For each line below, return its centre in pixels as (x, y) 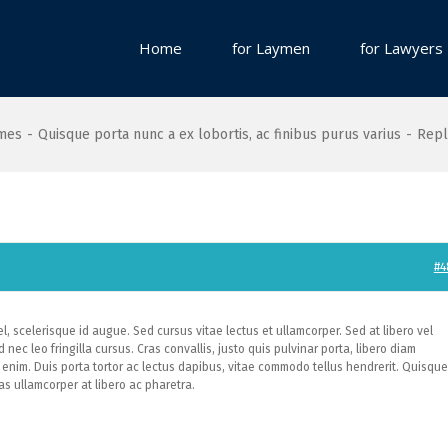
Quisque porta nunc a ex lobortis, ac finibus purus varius (219, 134)
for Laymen (271, 48)
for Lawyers (401, 48)
